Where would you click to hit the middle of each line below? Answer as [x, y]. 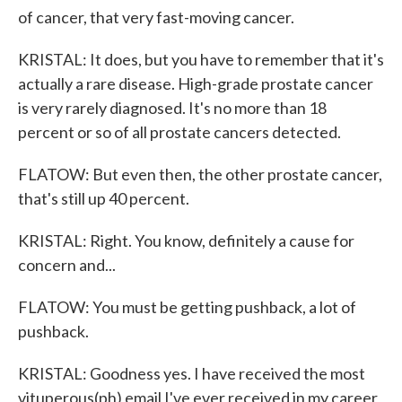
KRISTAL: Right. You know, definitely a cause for [186, 240]
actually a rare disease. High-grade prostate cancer [196, 83]
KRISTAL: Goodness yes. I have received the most [192, 373]
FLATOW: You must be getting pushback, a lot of [187, 307]
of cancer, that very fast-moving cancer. [156, 17]
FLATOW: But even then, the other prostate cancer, [200, 174]
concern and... [67, 265]
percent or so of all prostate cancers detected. [179, 132]
